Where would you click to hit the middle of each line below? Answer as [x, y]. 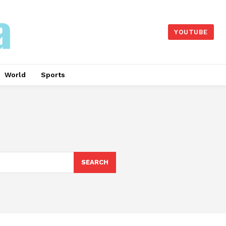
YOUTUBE [191, 32]
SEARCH [95, 162]
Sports [53, 75]
